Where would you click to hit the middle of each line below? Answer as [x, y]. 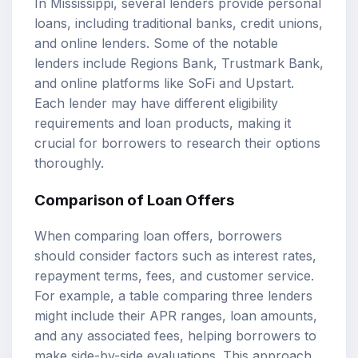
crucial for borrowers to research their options [177, 143]
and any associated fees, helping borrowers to [175, 336]
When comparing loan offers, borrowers [158, 236]
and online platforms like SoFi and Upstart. [164, 83]
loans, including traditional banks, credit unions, [179, 23]
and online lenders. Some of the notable [156, 43]
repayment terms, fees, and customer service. [174, 276]
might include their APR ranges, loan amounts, [176, 316]
